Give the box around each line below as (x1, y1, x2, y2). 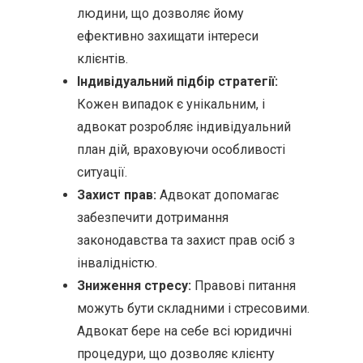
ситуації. (77, 164, 127, 180)
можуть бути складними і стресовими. (77, 301, 310, 316)
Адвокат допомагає (156, 187, 279, 203)
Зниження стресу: (77, 278, 191, 293)
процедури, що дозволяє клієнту (77, 346, 275, 361)
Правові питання (191, 278, 296, 293)
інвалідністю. (77, 255, 157, 271)
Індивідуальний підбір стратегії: (77, 74, 278, 89)
